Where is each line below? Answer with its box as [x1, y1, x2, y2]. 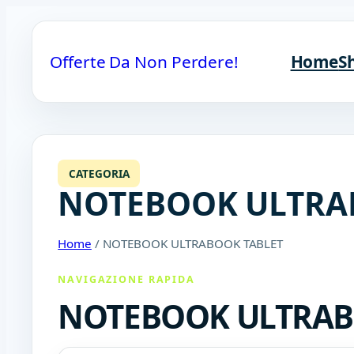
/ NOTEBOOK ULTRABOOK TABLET [91, 235, 284, 251]
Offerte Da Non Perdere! [50, 50, 239, 73]
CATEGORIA [68, 165, 130, 181]
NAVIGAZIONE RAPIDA [58, 272, 195, 286]
